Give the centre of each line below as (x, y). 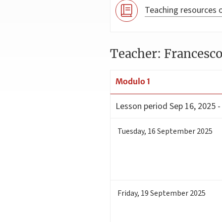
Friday (127, 194)
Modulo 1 (133, 81)
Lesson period (141, 107)
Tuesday (131, 132)
